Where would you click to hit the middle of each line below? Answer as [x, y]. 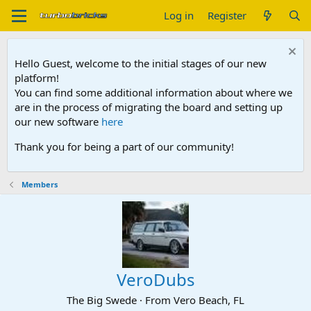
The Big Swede [102, 300]
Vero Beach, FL [209, 300]
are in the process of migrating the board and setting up [149, 107]
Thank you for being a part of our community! [124, 146]
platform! [37, 78]
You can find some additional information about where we [153, 92]
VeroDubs [155, 279]
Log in [179, 15]
